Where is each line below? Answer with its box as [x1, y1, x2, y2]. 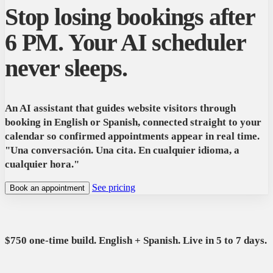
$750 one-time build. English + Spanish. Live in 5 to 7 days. [5, 235, 267, 247]
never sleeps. [5, 54, 127, 82]
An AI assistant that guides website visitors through [5, 102, 236, 115]
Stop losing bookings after [5, 3, 255, 31]
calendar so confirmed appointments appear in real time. [5, 130, 260, 143]
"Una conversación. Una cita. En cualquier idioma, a [5, 144, 239, 157]
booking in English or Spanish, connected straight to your [5, 116, 261, 129]
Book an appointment [10, 183, 85, 193]
